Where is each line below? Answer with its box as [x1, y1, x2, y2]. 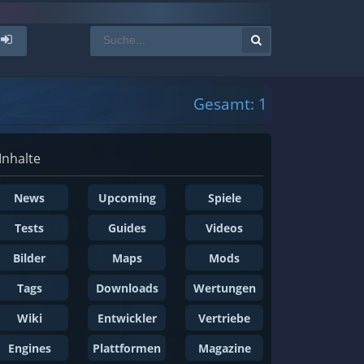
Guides [107, 220, 146, 236]
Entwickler [97, 310, 157, 326]
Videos [206, 220, 243, 236]
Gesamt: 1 [193, 93, 267, 114]
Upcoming [97, 190, 156, 206]
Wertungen [193, 280, 256, 296]
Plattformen [93, 340, 161, 356]
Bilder [13, 250, 45, 266]
